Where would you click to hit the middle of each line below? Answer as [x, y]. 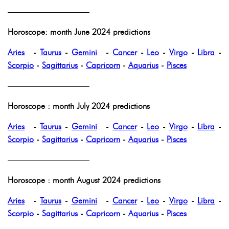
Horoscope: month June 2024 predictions [79, 32]
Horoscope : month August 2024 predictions [84, 180]
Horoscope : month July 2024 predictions [79, 106]
